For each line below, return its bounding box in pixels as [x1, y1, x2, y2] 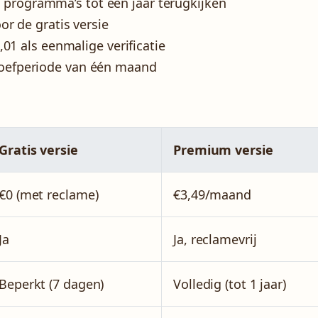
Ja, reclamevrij [173, 231, 257, 248]
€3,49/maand [173, 186, 251, 204]
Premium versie [173, 141, 273, 159]
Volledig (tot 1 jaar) [173, 275, 286, 293]
